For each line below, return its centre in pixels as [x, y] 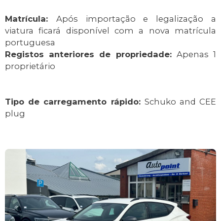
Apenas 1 [196, 55]
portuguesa [30, 43]
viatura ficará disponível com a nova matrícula [110, 31]
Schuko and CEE [180, 102]
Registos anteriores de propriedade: [91, 55]
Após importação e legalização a [136, 19]
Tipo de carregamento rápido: [75, 102]
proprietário [30, 66]
